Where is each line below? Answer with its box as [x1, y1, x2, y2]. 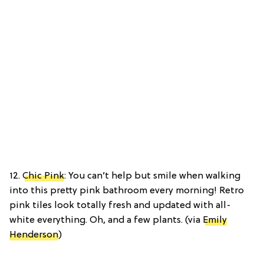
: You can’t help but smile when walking [64, 170, 240, 181]
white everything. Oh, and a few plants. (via [9, 214, 203, 226]
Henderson [9, 229, 58, 240]
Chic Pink [22, 170, 64, 181]
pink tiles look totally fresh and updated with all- [9, 200, 231, 211]
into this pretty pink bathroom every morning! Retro [9, 185, 244, 196]
